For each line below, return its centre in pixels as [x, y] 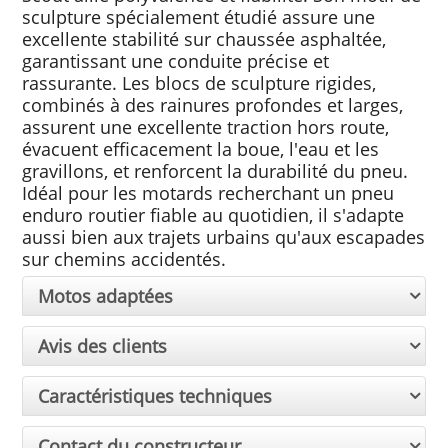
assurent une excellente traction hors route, [206, 127]
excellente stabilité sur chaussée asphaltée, [204, 39]
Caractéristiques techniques [155, 396]
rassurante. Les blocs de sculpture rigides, [199, 83]
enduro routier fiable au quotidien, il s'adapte [213, 215]
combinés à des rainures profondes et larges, [213, 105]
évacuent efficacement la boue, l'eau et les [201, 149]
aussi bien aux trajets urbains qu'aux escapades [224, 237]
